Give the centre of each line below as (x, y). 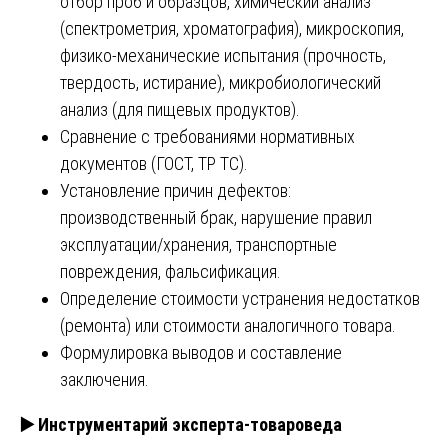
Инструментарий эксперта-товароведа (188, 424)
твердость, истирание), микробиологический (220, 82)
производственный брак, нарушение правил (216, 217)
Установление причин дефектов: (175, 190)
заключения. (104, 379)
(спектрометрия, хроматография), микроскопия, (232, 28)
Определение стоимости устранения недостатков (240, 298)
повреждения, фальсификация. (170, 271)
